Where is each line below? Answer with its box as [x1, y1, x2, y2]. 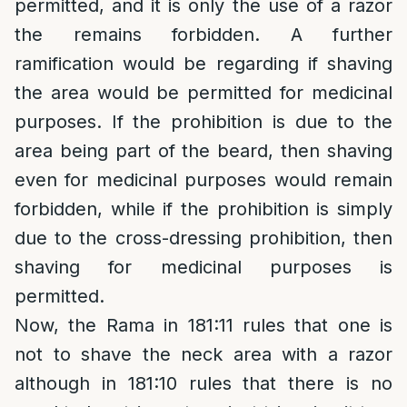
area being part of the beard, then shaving [15, 140, 392, 162]
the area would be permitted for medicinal [15, 82, 392, 104]
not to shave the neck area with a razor [15, 343, 392, 365]
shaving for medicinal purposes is [15, 256, 392, 278]
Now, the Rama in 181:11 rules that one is [15, 314, 392, 336]
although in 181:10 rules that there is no [15, 372, 392, 394]
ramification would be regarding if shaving [15, 53, 392, 74]
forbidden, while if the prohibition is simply [15, 198, 392, 220]
